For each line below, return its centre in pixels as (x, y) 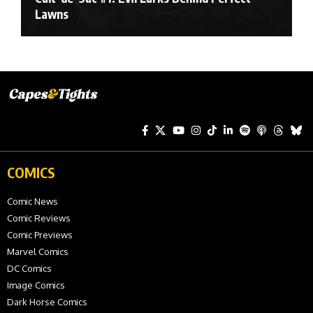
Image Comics (36, 285)
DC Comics (29, 268)
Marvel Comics (38, 251)
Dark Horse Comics (47, 301)
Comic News (32, 201)
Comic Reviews (39, 218)
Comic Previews (40, 234)
